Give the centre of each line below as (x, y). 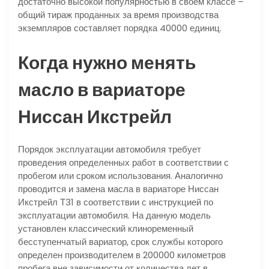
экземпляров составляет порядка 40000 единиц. (120, 28)
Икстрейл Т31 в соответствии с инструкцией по (116, 202)
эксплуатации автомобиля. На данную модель (114, 215)
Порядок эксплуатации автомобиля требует (110, 149)
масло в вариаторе (102, 90)
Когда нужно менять (107, 63)
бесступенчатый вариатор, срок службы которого (120, 241)
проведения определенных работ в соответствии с (123, 162)
